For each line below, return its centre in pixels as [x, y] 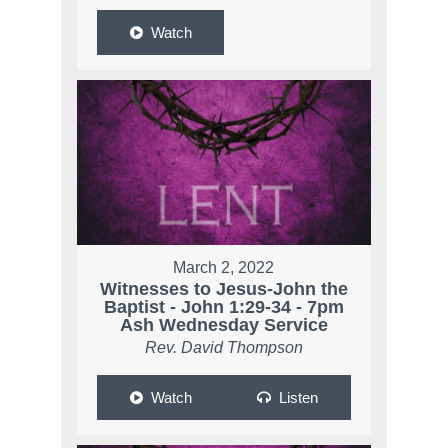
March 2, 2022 [224, 268]
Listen [298, 398]
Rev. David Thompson [223, 348]
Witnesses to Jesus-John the [223, 289]
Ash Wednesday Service [223, 325]
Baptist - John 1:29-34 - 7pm [223, 307]
